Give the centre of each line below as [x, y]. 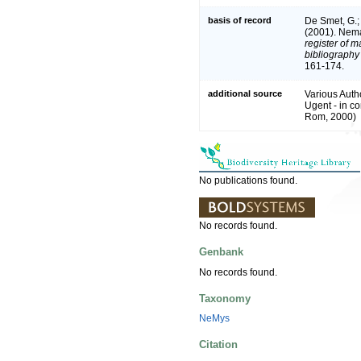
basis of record [240, 20]
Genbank [221, 252]
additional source [245, 93]
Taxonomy [225, 298]
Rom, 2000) [330, 116]
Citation [218, 345]
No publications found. [248, 180]
